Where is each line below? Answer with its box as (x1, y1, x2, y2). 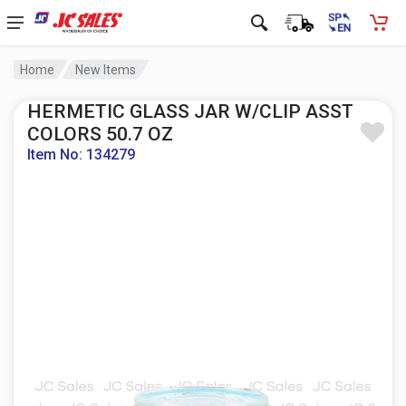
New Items (75, 62, 137, 77)
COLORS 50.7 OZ (27, 123, 173, 145)
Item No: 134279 (27, 146, 135, 163)
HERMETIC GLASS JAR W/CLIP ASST (27, 101, 353, 122)
